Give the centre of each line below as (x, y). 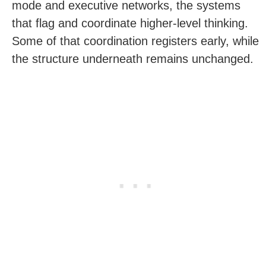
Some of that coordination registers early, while (135, 41)
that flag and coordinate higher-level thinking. (130, 23)
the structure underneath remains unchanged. (133, 59)
